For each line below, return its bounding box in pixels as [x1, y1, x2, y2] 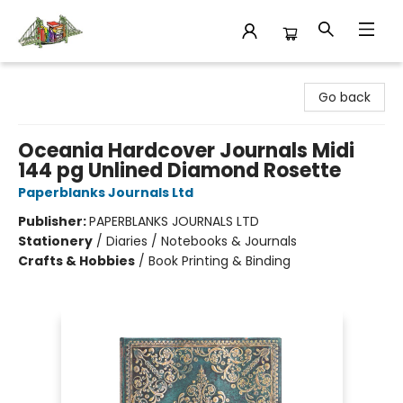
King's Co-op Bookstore [13, 68, 159, 86]
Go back [318, 88, 371, 106]
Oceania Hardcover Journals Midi [18, 137, 354, 165]
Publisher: [18, 212, 89, 230]
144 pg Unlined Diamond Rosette [18, 157, 341, 184]
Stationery [18, 232, 93, 250]
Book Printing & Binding [148, 252, 291, 270]
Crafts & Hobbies [18, 252, 135, 270]
